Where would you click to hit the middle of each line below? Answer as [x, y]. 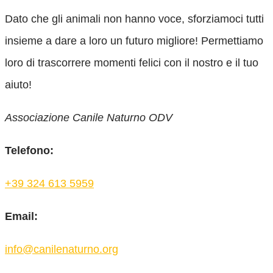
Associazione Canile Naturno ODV [89, 118]
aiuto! [18, 85]
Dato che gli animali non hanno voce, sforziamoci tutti [134, 19]
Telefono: [29, 151]
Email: [21, 217]
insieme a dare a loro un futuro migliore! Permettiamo [134, 41]
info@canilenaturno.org [62, 250]
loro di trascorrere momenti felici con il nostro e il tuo [132, 63]
